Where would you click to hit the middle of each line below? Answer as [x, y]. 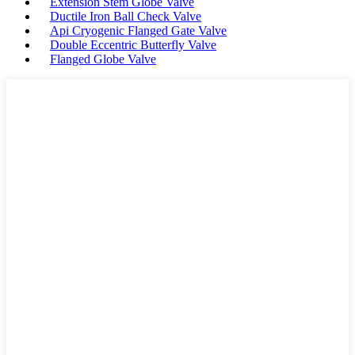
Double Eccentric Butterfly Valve [133, 45]
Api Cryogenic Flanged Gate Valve [138, 31]
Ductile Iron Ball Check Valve [126, 17]
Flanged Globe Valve [103, 59]
